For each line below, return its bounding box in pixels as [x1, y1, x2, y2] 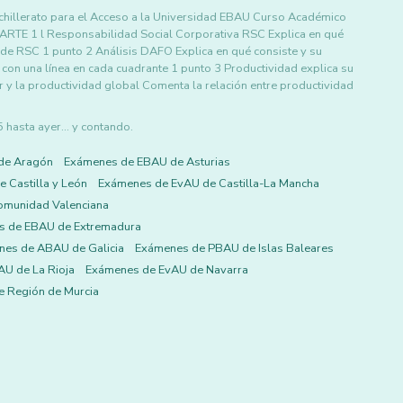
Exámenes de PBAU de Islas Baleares [135, 240, 334, 256]
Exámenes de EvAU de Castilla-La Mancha [98, 175, 319, 192]
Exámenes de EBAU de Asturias [64, 154, 230, 170]
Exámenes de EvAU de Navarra [85, 262, 248, 278]
